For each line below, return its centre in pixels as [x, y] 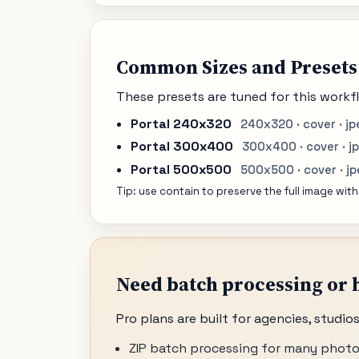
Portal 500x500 [181, 169]
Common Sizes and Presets [237, 67]
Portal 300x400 [182, 147]
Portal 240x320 [181, 124]
